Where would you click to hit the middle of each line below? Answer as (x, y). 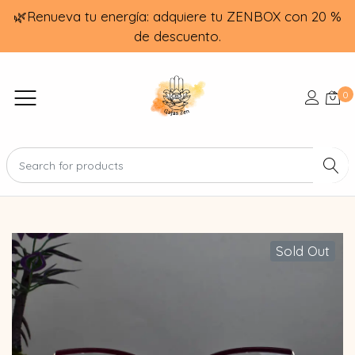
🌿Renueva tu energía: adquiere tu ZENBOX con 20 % (177, 16)
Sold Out (303, 251)
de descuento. (177, 36)
